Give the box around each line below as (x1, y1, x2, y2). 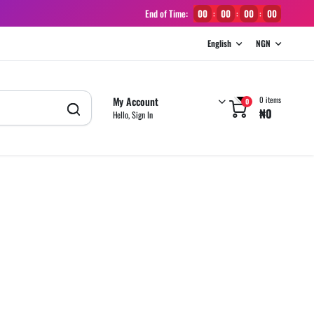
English (207, 36, 232, 49)
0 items (259, 94, 281, 105)
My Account (112, 93, 159, 109)
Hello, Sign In (112, 108, 153, 121)
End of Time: (145, 6, 189, 20)
